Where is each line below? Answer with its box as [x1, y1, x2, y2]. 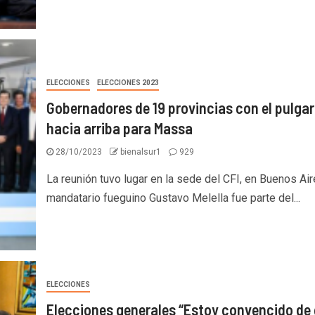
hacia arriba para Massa [46, 118, 193, 137]
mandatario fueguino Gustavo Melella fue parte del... [46, 191, 300, 205]
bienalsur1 [120, 146, 163, 157]
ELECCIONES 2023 [96, 78, 159, 86]
